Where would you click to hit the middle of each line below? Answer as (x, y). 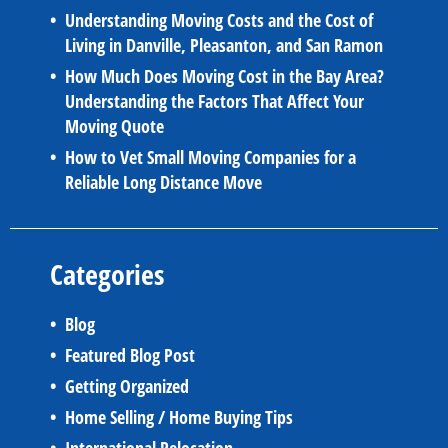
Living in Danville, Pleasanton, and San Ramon (224, 45)
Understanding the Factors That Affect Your (214, 101)
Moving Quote (114, 126)
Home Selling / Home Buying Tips (179, 417)
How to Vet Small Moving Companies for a (210, 157)
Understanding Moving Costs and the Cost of (219, 20)
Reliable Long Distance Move (163, 182)
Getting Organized (127, 386)
